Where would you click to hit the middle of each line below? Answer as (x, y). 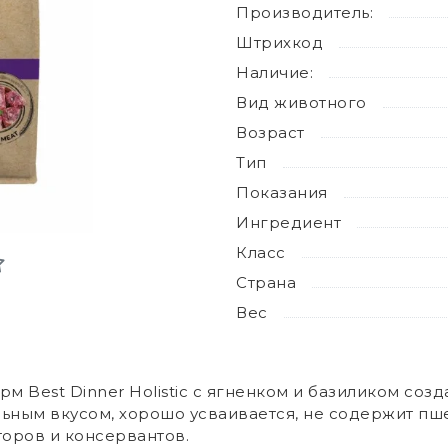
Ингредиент (288, 222)
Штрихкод (279, 42)
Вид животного (301, 102)
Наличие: (274, 72)
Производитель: (304, 12)
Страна (266, 282)
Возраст (270, 132)
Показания (282, 192)
